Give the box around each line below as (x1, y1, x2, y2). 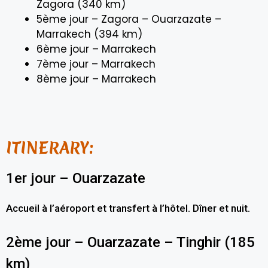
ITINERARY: (6, 137, 93, 160)
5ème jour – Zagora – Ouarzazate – (36, 11, 221, 26)
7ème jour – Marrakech (36, 56, 156, 71)
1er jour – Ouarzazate (6, 170, 145, 187)
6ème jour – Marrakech (36, 41, 156, 56)
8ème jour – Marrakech (36, 71, 156, 86)
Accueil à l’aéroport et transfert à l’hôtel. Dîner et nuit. (6, 202, 250, 215)
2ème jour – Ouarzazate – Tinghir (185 (6, 233, 255, 251)
